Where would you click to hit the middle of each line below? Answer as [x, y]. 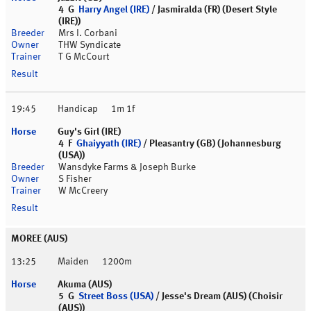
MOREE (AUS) [39, 239]
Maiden [73, 262]
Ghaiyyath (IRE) [109, 144]
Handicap [78, 109]
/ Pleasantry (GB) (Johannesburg [211, 144]
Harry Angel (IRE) [114, 10]
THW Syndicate [90, 45]
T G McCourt [84, 57]
